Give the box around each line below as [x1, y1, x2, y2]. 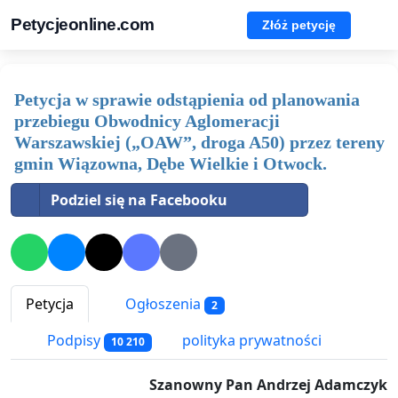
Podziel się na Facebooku [51, 190, 227, 210]
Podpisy [44, 330, 104, 351]
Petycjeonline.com [11, 15, 155, 34]
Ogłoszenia [122, 294, 204, 314]
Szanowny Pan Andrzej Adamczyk [149, 374, 387, 394]
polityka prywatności [181, 330, 322, 351]
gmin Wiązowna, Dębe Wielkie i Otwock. [14, 154, 327, 173]
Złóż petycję [262, 17, 336, 32]
